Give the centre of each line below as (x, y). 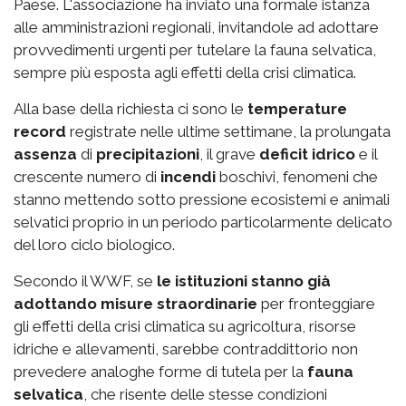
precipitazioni (148, 155)
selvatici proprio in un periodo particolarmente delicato (203, 222)
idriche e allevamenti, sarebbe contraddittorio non (186, 349)
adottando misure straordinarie (135, 304)
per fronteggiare (316, 304)
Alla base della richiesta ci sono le (130, 109)
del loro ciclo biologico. (94, 245)
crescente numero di (87, 177)
